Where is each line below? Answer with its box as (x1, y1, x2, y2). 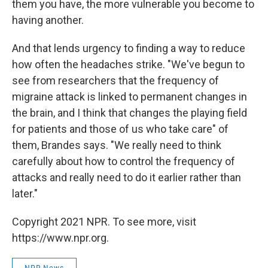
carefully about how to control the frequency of (12, 155, 235, 168)
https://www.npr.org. (12, 232, 109, 245)
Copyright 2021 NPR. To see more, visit (12, 215, 196, 229)
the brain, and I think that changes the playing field (12, 106, 247, 120)
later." (12, 187, 38, 200)
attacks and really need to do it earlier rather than (12, 171, 241, 184)
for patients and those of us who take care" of (12, 123, 229, 136)
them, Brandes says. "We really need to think (12, 139, 221, 152)
